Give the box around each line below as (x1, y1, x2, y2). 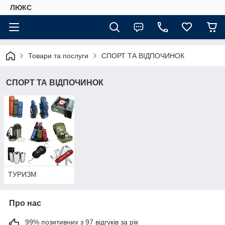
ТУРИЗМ (8, 170, 37, 179)
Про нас (9, 199, 41, 208)
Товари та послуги (28, 52, 88, 60)
